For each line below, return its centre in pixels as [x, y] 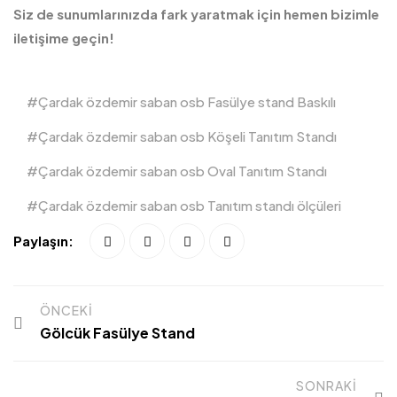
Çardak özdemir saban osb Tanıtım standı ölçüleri [190, 205]
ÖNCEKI [66, 310]
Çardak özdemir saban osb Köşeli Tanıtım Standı [187, 136]
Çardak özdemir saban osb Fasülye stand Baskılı [187, 101]
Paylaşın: [43, 241]
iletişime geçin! [64, 38]
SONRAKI [327, 385]
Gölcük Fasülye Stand [117, 333]
